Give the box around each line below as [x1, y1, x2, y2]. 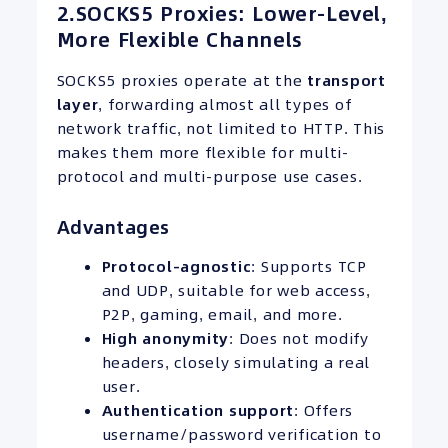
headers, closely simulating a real [101, 352, 370, 374]
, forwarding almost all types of [98, 93, 352, 115]
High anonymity [101, 328, 229, 350]
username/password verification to [101, 424, 382, 446]
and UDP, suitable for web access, [101, 280, 371, 302]
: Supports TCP [251, 256, 367, 278]
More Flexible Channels [56, 25, 303, 54]
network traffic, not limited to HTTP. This [56, 117, 385, 139]
